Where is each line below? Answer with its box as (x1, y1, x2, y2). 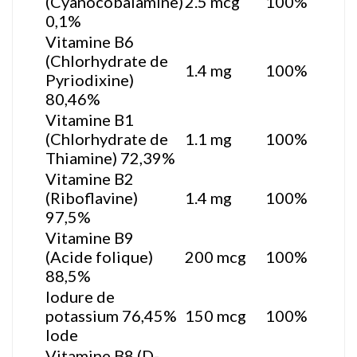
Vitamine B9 (45, 227, 134, 247)
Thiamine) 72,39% (45, 147, 175, 167)
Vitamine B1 (45, 109, 134, 129)
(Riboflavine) (45, 187, 138, 207)
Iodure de (45, 286, 115, 306)
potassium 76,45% (45, 305, 177, 325)
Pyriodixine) (45, 69, 134, 89)
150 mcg (185, 305, 246, 325)
